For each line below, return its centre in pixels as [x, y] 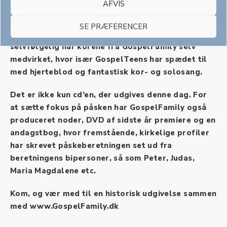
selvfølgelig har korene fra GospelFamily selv [103, 47]
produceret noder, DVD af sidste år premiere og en [113, 120]
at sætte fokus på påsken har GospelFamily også [108, 107]
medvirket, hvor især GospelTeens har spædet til [109, 59]
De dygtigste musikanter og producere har [96, 21]
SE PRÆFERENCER [113, 27]
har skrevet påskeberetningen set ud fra [91, 145]
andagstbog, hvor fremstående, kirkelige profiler [110, 133]
